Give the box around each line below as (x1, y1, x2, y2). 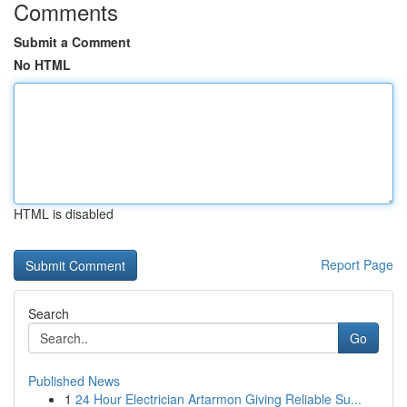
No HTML (14, 55, 71, 74)
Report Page (321, 255, 393, 273)
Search (28, 304, 69, 323)
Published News (28, 372, 120, 390)
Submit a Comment (14, 33, 131, 51)
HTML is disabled (14, 204, 114, 223)
